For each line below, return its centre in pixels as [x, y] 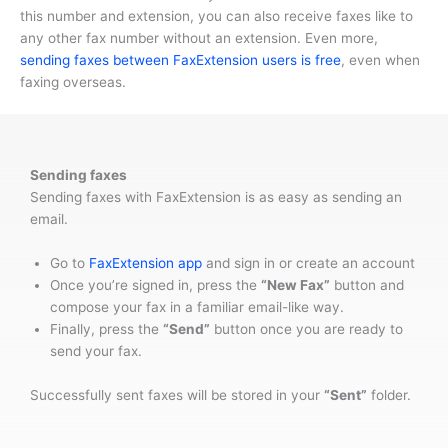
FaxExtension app [145, 263]
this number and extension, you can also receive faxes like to [216, 15]
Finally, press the [106, 329]
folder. [389, 395]
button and [367, 285]
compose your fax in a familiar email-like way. [197, 307]
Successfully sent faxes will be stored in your [177, 395]
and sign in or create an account [308, 263]
